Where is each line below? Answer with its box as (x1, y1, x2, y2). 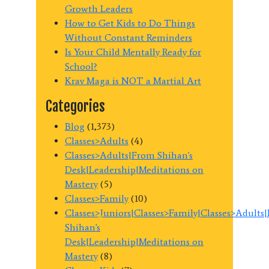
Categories (46, 97, 105, 115)
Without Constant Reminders (65, 31, 192, 43)
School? (65, 60, 97, 72)
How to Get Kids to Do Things (65, 17, 195, 29)
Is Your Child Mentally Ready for (65, 46, 201, 58)
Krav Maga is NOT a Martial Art (65, 74, 201, 86)
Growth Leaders (65, 2, 133, 14)
